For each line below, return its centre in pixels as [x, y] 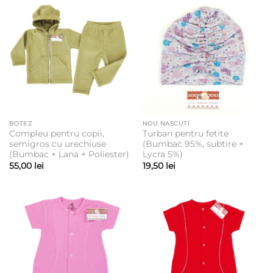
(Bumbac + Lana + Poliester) [69, 154]
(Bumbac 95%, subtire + [193, 144]
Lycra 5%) [162, 154]
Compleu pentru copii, [56, 134]
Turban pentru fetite [185, 134]
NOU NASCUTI [166, 123]
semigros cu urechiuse [57, 144]
